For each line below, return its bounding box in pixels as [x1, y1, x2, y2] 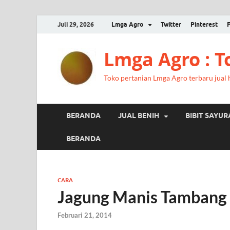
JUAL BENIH [118, 111, 159, 120]
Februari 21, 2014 [57, 211, 112, 220]
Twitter [161, 20, 181, 28]
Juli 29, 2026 [57, 20, 94, 28]
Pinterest [190, 20, 218, 28]
